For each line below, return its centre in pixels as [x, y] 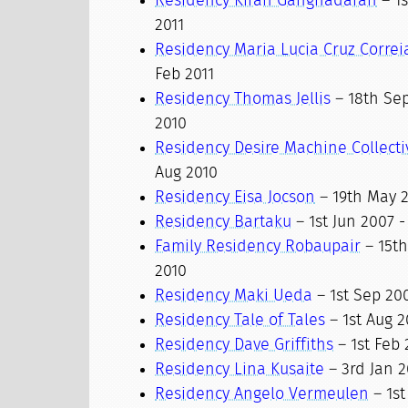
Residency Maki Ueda [234, 296]
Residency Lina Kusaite [240, 370]
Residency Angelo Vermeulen [262, 394]
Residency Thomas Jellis [243, 99]
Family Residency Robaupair [258, 247]
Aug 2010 [187, 173]
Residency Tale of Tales [240, 321]
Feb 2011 [185, 75]
